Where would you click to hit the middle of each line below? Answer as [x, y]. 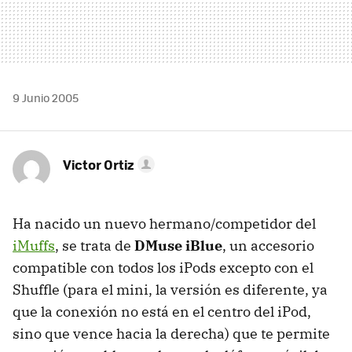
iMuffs [34, 246]
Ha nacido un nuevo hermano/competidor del [164, 224]
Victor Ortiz [99, 164]
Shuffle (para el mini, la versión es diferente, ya [170, 290]
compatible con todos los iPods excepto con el [163, 268]
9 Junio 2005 [46, 97]
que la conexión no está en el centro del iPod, [162, 312]
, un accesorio [268, 246]
